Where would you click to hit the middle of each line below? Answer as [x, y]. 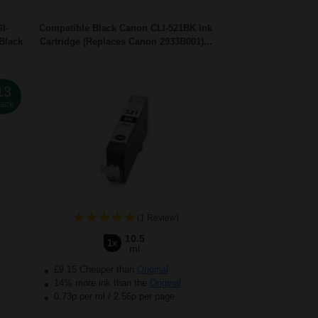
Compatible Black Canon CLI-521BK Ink [126, 28]
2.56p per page [144, 297]
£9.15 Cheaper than [94, 270]
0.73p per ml [79, 297]
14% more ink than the [100, 283]
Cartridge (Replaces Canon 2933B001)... [126, 42]
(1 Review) [158, 218]
